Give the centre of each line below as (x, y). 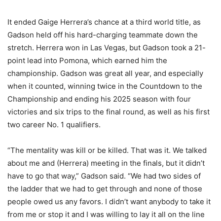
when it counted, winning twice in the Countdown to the (105, 86)
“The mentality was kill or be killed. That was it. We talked (107, 150)
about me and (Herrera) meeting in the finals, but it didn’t (106, 163)
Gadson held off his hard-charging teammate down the (103, 35)
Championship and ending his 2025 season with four (99, 99)
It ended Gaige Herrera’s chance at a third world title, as (104, 22)
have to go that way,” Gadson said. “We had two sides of (104, 176)
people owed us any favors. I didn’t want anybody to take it (109, 202)
